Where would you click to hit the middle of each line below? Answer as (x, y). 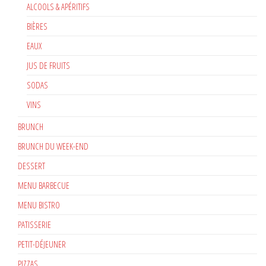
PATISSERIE (34, 224)
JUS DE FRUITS (48, 65)
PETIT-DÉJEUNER (42, 244)
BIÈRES (37, 26)
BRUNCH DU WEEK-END (53, 146)
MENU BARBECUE (44, 185)
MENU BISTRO (39, 205)
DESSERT (31, 165)
